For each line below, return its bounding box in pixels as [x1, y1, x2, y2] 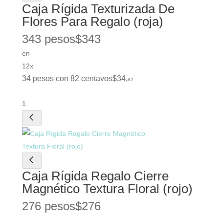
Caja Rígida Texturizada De [22, 1, 175, 17]
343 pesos [22, 32, 75, 46]
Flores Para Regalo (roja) [22, 14, 163, 29]
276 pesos [22, 199, 75, 213]
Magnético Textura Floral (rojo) [22, 181, 193, 197]
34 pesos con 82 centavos [22, 74, 112, 83]
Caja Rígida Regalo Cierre [22, 169, 169, 184]
